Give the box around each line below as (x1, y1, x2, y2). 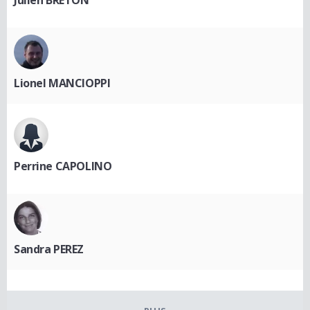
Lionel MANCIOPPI (14, 75, 111, 91)
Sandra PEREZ (14, 241, 84, 257)
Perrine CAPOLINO (14, 158, 112, 174)
